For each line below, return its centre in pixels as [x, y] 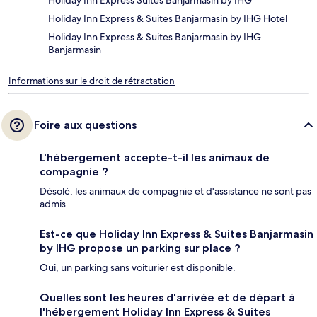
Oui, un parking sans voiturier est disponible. [138, 268]
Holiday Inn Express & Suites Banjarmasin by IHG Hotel [168, 19]
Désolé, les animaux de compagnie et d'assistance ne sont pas [175, 191]
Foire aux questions [85, 125]
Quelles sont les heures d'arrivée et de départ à [167, 298]
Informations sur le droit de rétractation [92, 81]
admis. [54, 204]
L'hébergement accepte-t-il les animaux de [155, 158]
